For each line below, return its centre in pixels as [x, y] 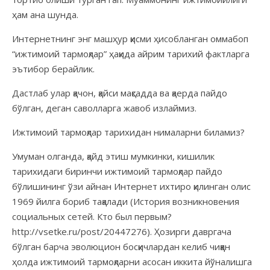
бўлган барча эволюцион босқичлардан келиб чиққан [121, 246]
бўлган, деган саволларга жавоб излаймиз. [104, 108]
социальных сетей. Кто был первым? [92, 216]
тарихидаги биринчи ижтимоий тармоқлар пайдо [117, 171]
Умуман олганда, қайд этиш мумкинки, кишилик [113, 156]
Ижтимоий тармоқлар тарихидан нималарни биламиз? [128, 132]
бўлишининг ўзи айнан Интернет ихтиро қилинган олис [131, 186]
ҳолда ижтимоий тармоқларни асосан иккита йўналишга [132, 261]
